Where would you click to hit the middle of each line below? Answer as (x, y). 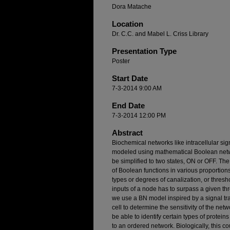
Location (128, 24)
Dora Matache (132, 7)
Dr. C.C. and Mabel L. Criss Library (160, 34)
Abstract (127, 133)
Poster (121, 61)
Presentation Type (144, 51)
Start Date (130, 79)
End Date (128, 106)
